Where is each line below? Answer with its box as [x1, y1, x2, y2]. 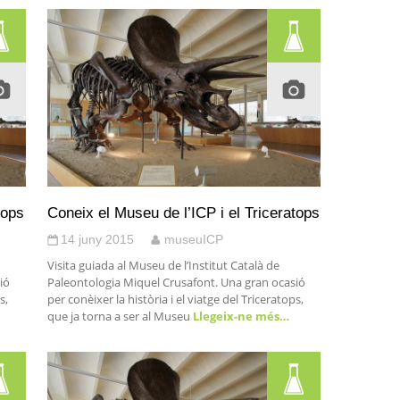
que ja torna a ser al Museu [46, 308, 190, 324]
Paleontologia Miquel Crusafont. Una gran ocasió [46, 274, 305, 290]
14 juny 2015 [60, 232, 134, 246]
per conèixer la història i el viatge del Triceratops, [46, 291, 304, 307]
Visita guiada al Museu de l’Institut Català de [46, 257, 279, 273]
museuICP [163, 232, 223, 246]
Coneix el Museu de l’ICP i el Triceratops [46, 204, 320, 221]
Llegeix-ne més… [189, 308, 289, 324]
